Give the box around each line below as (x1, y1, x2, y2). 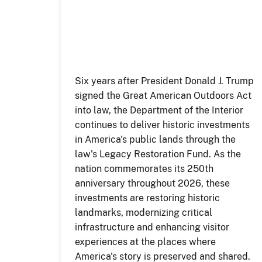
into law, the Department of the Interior (75, 105, 244, 116)
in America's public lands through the (75, 134, 236, 145)
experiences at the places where (75, 236, 216, 247)
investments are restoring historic (75, 192, 220, 204)
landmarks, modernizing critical (75, 207, 213, 218)
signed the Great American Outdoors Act (75, 90, 252, 101)
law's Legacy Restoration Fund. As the (75, 149, 242, 160)
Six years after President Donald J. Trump (75, 75, 254, 87)
